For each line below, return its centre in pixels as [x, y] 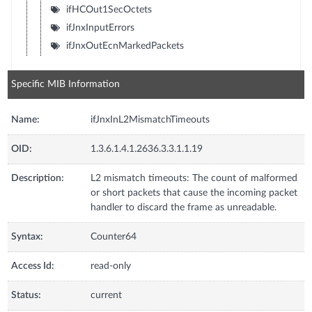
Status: [26, 295]
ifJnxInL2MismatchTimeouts [150, 120]
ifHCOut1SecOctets [109, 10]
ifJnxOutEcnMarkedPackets [125, 46]
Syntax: [28, 237]
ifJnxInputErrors [100, 28]
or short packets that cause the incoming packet [194, 193]
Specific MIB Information [66, 84]
